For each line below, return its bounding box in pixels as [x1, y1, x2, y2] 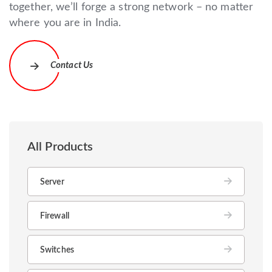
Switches [40, 245, 74, 254]
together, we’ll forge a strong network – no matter [9, 1, 254, 13]
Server [40, 177, 64, 186]
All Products [27, 140, 93, 153]
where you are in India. [9, 17, 121, 29]
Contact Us [50, 60, 93, 70]
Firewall [40, 211, 69, 220]
